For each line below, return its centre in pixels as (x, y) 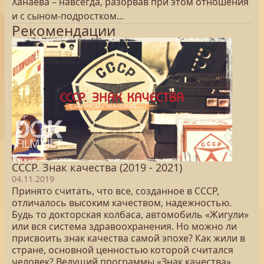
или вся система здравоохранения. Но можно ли (124, 226)
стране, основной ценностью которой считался (123, 250)
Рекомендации (64, 30)
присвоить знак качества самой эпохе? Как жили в (128, 238)
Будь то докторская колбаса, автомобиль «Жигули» (130, 214)
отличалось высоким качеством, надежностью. (122, 203)
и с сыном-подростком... (68, 16)
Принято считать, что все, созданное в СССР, (115, 191)
